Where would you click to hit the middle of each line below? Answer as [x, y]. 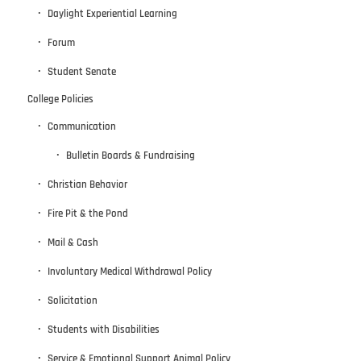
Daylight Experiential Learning [112, 14]
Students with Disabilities [103, 330]
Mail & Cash [73, 243]
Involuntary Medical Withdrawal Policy [129, 272]
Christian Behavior [87, 185]
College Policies [60, 100]
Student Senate [81, 72]
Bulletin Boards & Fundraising [130, 156]
